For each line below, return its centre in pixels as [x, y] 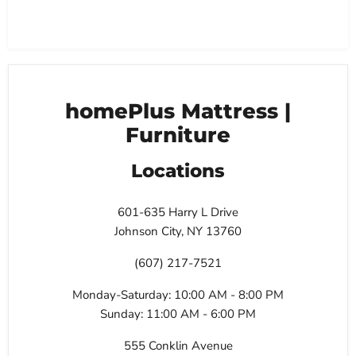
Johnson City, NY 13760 [178, 232]
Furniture [178, 135]
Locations [178, 171]
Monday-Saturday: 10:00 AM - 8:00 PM [178, 295]
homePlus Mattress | [178, 111]
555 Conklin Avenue [178, 346]
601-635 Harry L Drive [178, 213]
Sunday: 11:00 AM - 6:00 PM [178, 314]
